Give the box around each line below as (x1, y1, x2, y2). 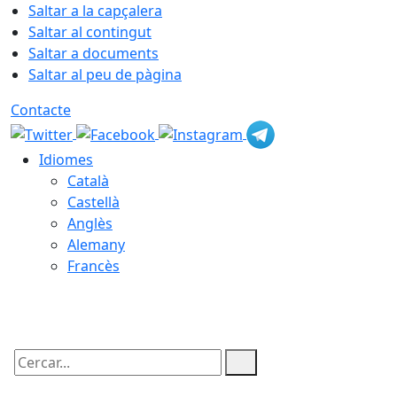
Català (67, 171, 109, 191)
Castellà (67, 192, 120, 212)
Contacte (11, 100, 71, 120)
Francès (67, 256, 120, 276)
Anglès (67, 214, 113, 233)
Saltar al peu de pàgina (28, 65, 182, 84)
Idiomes (39, 150, 93, 169)
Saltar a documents (28, 43, 159, 63)
